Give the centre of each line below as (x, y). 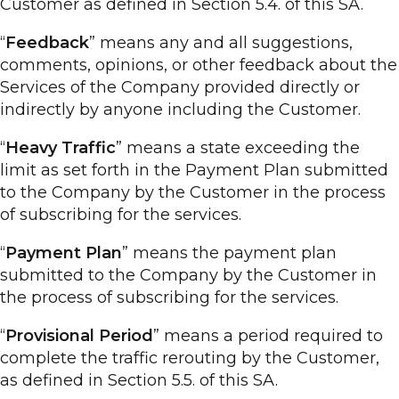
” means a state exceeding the (238, 148)
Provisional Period (79, 336)
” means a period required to (268, 336)
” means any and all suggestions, (221, 43)
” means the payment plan (229, 253)
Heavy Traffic (61, 148)
